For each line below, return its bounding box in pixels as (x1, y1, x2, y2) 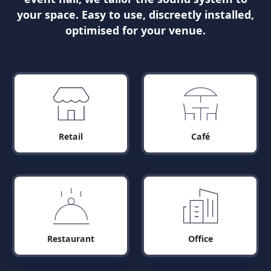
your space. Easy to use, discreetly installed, (17, 7, 254, 22)
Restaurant (47, 233, 94, 245)
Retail (59, 131, 83, 143)
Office (188, 233, 213, 245)
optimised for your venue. (65, 23, 206, 38)
